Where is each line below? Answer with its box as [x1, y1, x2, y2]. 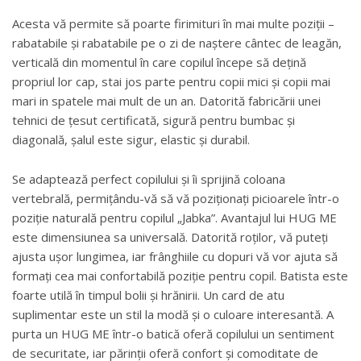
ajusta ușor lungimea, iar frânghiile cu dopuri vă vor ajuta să [12, 247, 338, 264]
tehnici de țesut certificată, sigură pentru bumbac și [12, 111, 295, 128]
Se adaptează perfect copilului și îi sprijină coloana [12, 170, 285, 187]
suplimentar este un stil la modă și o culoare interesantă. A [12, 305, 334, 322]
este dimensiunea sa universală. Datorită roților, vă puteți [12, 228, 328, 245]
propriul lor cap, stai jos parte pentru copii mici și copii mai [12, 73, 330, 89]
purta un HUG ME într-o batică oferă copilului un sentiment [12, 325, 334, 342]
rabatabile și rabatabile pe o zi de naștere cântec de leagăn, [12, 34, 342, 51]
